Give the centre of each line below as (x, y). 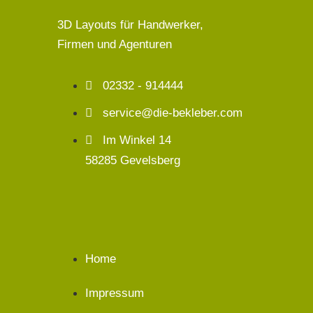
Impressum (115, 293)
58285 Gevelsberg (133, 160)
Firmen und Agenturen (115, 44)
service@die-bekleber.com (173, 112)
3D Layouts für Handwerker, (131, 24)
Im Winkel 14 (137, 140)
